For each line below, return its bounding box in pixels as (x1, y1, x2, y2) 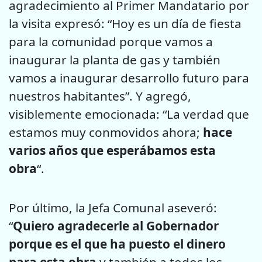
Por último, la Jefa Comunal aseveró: (9, 199, 217, 216)
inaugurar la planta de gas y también (9, 51, 220, 68)
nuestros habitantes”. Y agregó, (9, 88, 191, 105)
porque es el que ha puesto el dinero (9, 235, 226, 252)
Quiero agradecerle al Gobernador (13, 217, 219, 234)
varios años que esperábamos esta (9, 142, 216, 159)
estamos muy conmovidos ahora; (9, 124, 203, 141)
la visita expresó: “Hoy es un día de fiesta (9, 15, 242, 32)
